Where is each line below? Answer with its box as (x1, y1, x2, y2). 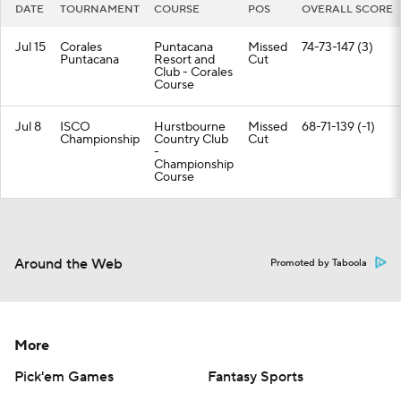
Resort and (154, 52, 215, 68)
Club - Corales (154, 64, 233, 81)
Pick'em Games (14, 368, 114, 386)
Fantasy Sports (208, 368, 303, 386)
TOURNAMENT (60, 3, 140, 16)
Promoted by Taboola (270, 257, 367, 269)
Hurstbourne (154, 119, 226, 135)
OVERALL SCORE (302, 3, 393, 16)
